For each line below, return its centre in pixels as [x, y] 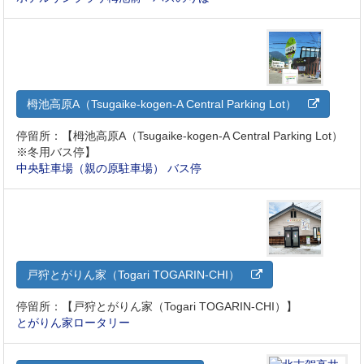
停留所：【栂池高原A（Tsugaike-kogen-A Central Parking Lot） [180, 136]
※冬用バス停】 [56, 152]
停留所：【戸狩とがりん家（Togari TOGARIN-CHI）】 [157, 307]
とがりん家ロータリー [74, 323]
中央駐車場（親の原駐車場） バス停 [109, 169]
